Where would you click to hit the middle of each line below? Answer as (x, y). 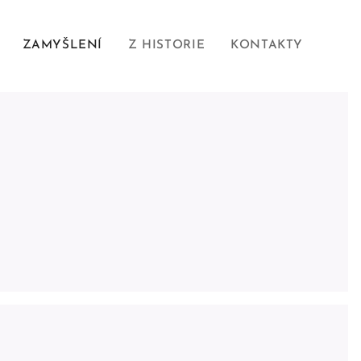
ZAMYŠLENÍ (62, 46)
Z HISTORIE (167, 46)
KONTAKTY (267, 46)
